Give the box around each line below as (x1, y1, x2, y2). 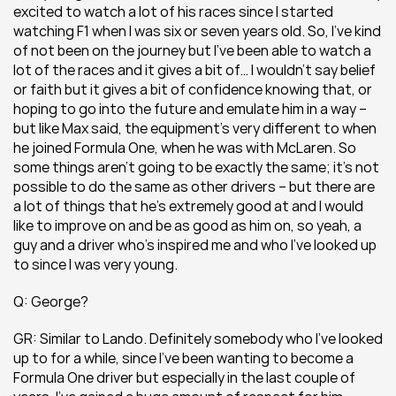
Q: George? (13, 292, 88, 311)
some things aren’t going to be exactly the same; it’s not (13, 157, 379, 177)
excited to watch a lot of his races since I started (13, 2, 333, 21)
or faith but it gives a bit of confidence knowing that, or (13, 80, 372, 99)
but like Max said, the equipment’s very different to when (13, 118, 377, 138)
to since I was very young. (13, 255, 178, 274)
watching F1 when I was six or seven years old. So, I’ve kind (13, 21, 381, 41)
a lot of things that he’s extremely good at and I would (13, 196, 363, 216)
